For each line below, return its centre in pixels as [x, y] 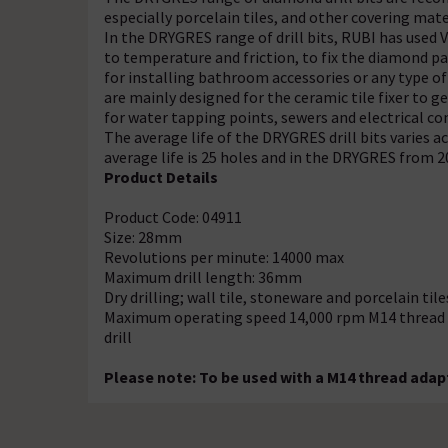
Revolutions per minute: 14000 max [224, 257]
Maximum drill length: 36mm [203, 277]
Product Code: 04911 [173, 217]
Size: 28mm [143, 237]
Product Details [162, 177]
